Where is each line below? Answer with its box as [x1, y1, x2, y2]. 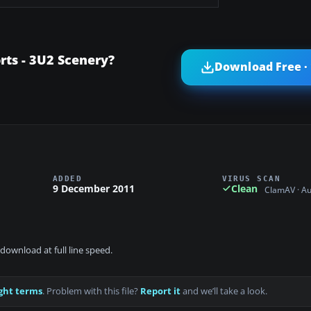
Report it [140, 285, 180, 298]
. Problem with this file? [42, 285, 140, 298]
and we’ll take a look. [180, 285, 267, 298]
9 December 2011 [53, 181, 135, 195]
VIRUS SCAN [221, 174, 281, 183]
